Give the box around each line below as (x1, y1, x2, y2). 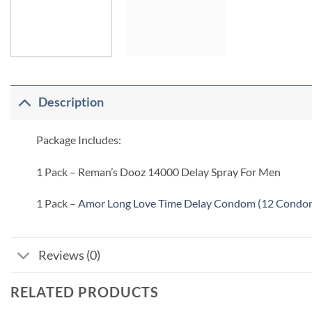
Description (38, 95, 104, 110)
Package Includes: (36, 132, 121, 146)
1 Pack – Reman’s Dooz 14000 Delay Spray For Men (36, 164, 281, 178)
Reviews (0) (38, 247, 101, 263)
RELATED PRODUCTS (10, 283, 159, 301)
